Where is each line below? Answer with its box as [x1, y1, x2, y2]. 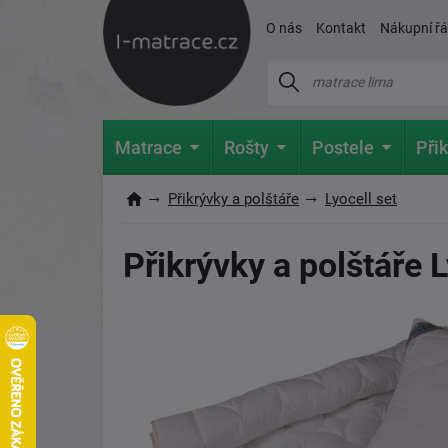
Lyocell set [325, 190, 397, 208]
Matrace [115, 137, 183, 158]
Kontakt [316, 20, 367, 36]
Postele [311, 137, 374, 158]
